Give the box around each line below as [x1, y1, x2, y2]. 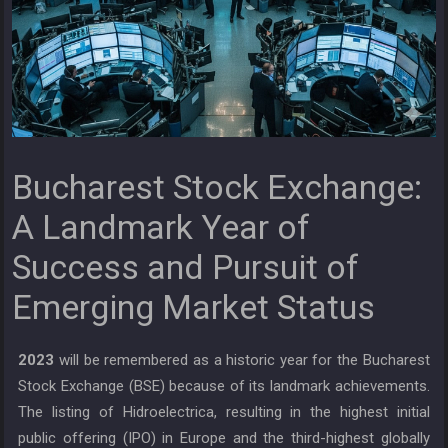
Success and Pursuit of [12, 247, 360, 288]
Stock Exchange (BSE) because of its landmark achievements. [18, 377, 430, 396]
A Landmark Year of [12, 207, 311, 248]
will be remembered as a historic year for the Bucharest [59, 351, 430, 370]
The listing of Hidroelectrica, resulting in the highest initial [18, 403, 430, 422]
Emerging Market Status [12, 287, 376, 328]
